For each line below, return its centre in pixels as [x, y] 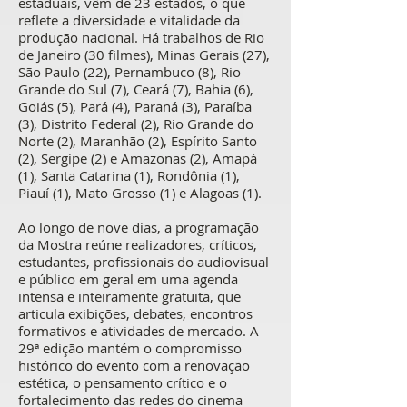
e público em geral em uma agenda [128, 279]
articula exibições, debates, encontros [135, 313]
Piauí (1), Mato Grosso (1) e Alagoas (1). [140, 193]
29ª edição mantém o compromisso [130, 348]
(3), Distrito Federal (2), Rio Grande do [136, 124]
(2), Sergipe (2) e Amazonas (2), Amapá [138, 158]
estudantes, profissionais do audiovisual [144, 262]
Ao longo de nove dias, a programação [139, 227]
